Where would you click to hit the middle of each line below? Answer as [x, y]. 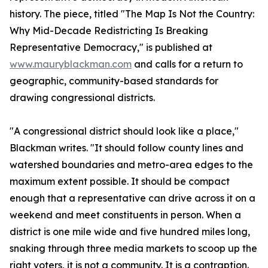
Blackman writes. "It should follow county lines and [127, 148]
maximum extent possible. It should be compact [120, 182]
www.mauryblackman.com [71, 64]
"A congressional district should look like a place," [124, 131]
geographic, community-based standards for [114, 81]
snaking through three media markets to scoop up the [133, 249]
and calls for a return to [187, 64]
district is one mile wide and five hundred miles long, [130, 232]
